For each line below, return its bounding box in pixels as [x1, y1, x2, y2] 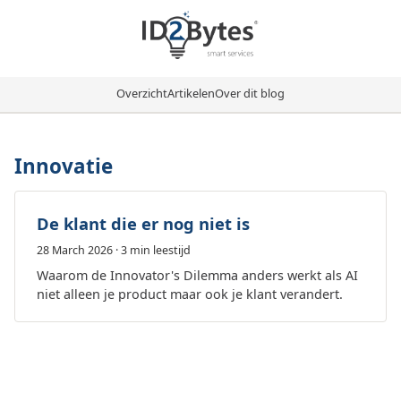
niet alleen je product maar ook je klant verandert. [37, 285, 343, 303]
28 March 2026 [37, 243, 113, 259]
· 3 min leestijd [113, 243, 191, 259]
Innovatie [14, 152, 113, 181]
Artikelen [167, 85, 215, 102]
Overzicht [116, 85, 167, 102]
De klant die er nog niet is [37, 212, 250, 235]
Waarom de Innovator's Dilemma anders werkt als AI [37, 266, 358, 284]
